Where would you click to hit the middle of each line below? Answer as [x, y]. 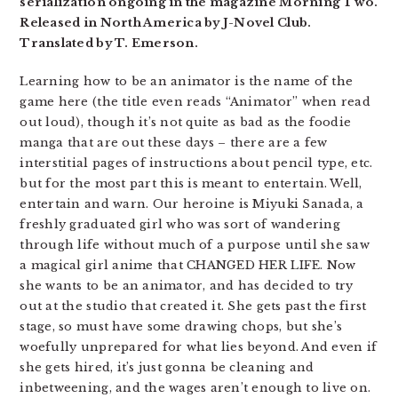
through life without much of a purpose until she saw [195, 245]
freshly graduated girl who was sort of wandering [180, 224]
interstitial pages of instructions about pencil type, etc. [196, 163]
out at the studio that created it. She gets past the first [193, 306]
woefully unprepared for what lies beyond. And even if [199, 347]
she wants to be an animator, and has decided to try [187, 286]
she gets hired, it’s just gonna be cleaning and [167, 367]
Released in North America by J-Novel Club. [166, 23]
